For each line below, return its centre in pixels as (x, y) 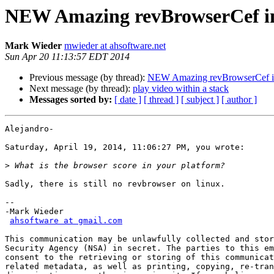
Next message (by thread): (81, 89)
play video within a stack (181, 89)
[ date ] (128, 100)
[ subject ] (200, 100)
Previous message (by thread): (88, 78)
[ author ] (239, 100)
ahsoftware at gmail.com (66, 221)
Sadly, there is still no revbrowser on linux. (115, 184)
